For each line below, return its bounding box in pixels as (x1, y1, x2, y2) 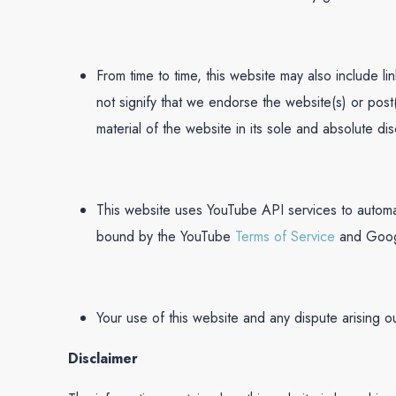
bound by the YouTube (96, 226, 236, 247)
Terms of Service (235, 226, 336, 247)
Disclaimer (68, 348, 139, 369)
